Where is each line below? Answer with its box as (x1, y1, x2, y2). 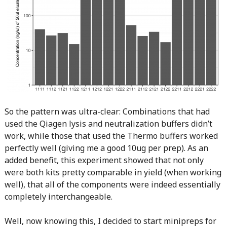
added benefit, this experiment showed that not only (4, 155, 204, 166)
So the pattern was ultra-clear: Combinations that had (4, 106, 210, 117)
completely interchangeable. (4, 191, 112, 202)
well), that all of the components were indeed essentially (4, 179, 220, 190)
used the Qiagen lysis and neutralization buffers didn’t (4, 118, 212, 129)
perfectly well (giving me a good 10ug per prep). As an (4, 142, 208, 154)
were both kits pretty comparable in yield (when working (4, 167, 221, 178)
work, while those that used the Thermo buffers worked (4, 130, 218, 141)
